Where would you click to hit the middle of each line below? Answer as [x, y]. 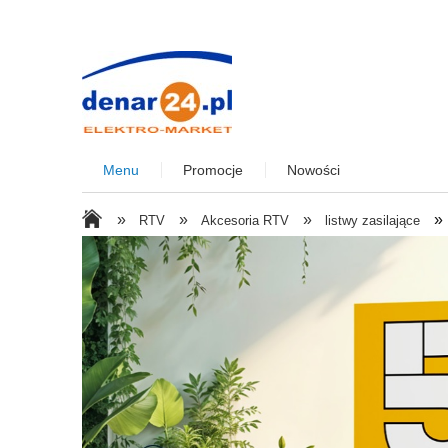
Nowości [314, 170]
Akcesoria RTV [244, 220]
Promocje [213, 170]
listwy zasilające [373, 220]
